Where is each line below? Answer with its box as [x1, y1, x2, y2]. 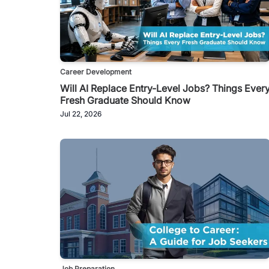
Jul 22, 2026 [60, 109, 101, 118]
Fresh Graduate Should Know [60, 94, 190, 106]
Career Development [60, 67, 131, 76]
